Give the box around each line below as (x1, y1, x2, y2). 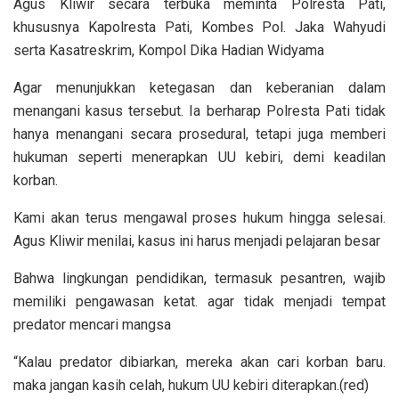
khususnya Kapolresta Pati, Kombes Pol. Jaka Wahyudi (13, 18, 386, 36)
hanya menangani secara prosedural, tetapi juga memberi (13, 125, 386, 142)
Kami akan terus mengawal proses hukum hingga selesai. (13, 208, 386, 226)
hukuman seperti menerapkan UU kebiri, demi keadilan (13, 148, 386, 166)
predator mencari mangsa (13, 315, 171, 333)
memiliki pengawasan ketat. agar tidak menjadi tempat (13, 292, 386, 310)
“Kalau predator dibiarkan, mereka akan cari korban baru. (13, 353, 386, 370)
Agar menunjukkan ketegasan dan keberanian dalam (13, 78, 386, 96)
